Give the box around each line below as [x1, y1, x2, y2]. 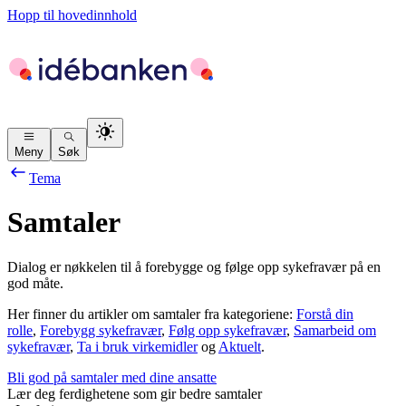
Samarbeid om [294, 322, 376, 338]
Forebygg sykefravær [40, 322, 161, 338]
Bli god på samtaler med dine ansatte [7, 369, 217, 385]
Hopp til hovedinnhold [7, 7, 137, 23]
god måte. [7, 275, 67, 291]
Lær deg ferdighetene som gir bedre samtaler [7, 385, 262, 401]
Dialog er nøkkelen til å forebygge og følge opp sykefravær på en [7, 258, 381, 275]
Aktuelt [218, 338, 261, 354]
